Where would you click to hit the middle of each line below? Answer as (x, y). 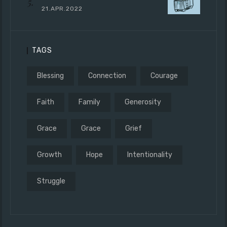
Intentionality (150, 155)
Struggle (51, 181)
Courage (164, 75)
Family (89, 102)
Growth (49, 155)
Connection (107, 75)
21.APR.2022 (62, 9)
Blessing (50, 75)
